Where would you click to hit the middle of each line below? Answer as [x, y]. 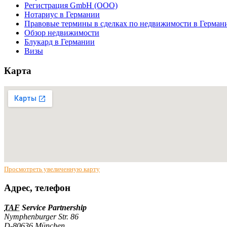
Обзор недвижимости [62, 33]
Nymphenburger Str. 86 [41, 217]
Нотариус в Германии [62, 15]
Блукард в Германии [60, 42]
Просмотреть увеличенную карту [52, 169]
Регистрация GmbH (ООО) [71, 6]
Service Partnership [53, 208]
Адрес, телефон [37, 188]
